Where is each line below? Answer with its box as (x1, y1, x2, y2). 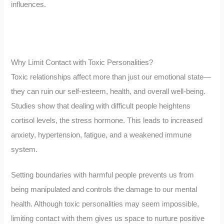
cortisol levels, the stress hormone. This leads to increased (11, 116, 203, 125)
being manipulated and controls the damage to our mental (11, 185, 197, 193)
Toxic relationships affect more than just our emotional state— (11, 73, 211, 81)
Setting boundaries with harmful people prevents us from (11, 170, 194, 179)
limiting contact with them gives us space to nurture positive (11, 214, 205, 222)
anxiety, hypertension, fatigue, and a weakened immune (11, 131, 192, 139)
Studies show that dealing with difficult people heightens (11, 102, 191, 110)
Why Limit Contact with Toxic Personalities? (11, 58, 153, 67)
